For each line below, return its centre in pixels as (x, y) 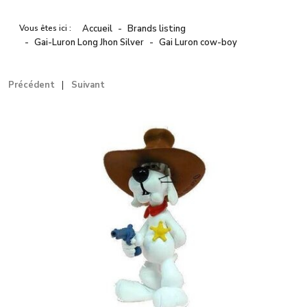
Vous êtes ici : (47, 28)
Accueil (97, 29)
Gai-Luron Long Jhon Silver (89, 43)
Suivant (88, 85)
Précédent (32, 85)
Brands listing (157, 29)
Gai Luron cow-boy (198, 43)
